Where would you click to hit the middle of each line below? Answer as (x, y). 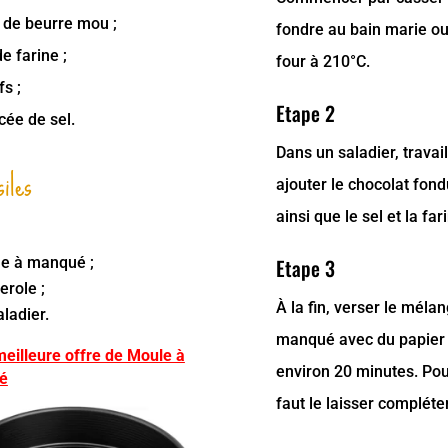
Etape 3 (306, 268)
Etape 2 (306, 113)
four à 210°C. (323, 61)
